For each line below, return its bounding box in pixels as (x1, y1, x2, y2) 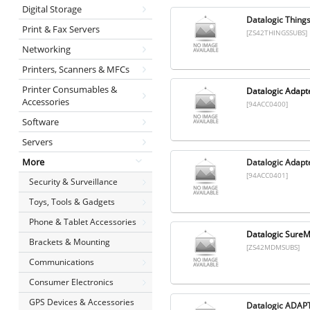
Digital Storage (21, 3, 82, 15)
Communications (28, 256, 94, 268)
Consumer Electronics (28, 276, 113, 288)
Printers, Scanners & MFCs (21, 63, 129, 75)
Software (21, 116, 59, 128)
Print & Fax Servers (21, 23, 100, 35)
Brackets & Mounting (28, 236, 110, 248)
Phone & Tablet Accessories (28, 216, 136, 228)
